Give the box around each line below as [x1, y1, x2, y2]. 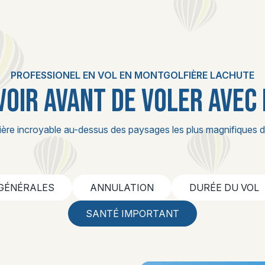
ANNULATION [90, 182, 154, 193]
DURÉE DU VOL [189, 182, 259, 193]
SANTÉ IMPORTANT [86, 208, 179, 219]
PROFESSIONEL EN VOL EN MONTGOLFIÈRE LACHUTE [11, 69, 254, 81]
